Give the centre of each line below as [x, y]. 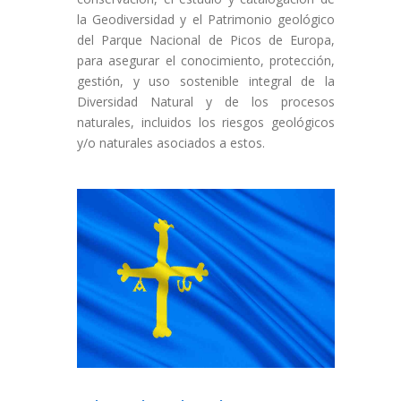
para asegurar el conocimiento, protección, [206, 60]
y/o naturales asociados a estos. [171, 143]
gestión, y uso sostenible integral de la [206, 81]
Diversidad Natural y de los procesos [206, 102]
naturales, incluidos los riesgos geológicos [206, 122]
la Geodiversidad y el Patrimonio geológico [206, 19]
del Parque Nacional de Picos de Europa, [206, 40]
